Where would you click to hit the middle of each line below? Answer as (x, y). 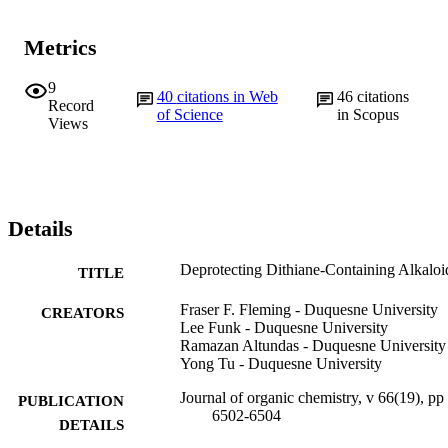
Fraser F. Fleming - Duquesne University (309, 309)
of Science (189, 115)
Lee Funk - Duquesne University (284, 327)
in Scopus (367, 115)
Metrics (60, 47)
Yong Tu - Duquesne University (281, 363)
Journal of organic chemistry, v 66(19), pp (312, 397)
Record (71, 106)
